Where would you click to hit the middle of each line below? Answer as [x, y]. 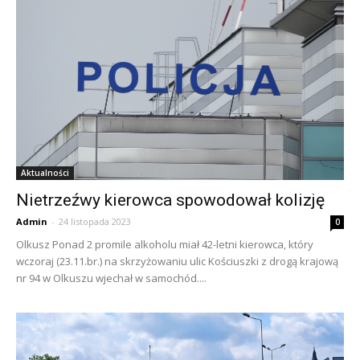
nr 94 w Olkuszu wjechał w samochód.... [111, 278]
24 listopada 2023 [95, 221]
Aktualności [45, 172]
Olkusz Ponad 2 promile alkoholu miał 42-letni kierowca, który [165, 244]
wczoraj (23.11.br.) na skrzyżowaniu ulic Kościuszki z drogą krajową [177, 261]
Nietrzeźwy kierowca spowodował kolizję [170, 200]
